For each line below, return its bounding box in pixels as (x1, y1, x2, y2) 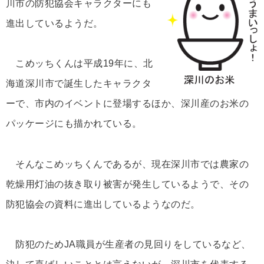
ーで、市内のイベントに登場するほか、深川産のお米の (6, 98, 249, 109)
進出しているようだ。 (6, 18, 103, 29)
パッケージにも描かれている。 (6, 118, 142, 129)
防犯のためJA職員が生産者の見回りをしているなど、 (6, 239, 251, 249)
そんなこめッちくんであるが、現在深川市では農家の (6, 159, 249, 169)
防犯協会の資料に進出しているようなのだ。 (6, 199, 200, 209)
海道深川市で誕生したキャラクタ (6, 78, 152, 89)
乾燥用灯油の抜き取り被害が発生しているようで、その (6, 179, 249, 189)
